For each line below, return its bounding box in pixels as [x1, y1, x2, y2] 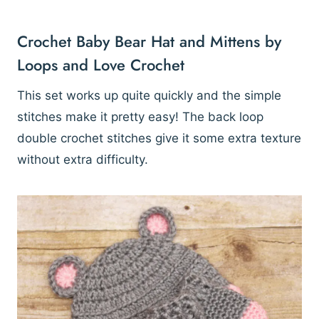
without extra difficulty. [17, 152, 148, 167]
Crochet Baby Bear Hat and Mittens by [17, 30, 281, 53]
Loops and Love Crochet [17, 53, 184, 77]
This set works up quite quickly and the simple [17, 88, 281, 103]
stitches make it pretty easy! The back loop [17, 110, 263, 125]
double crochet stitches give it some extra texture [17, 131, 301, 146]
